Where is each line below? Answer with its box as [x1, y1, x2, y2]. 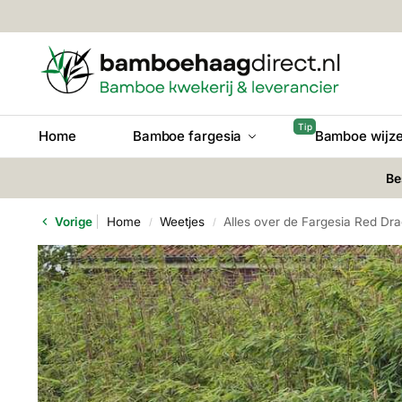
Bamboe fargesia [132, 127, 242, 144]
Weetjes [160, 214, 205, 229]
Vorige [51, 214, 92, 229]
